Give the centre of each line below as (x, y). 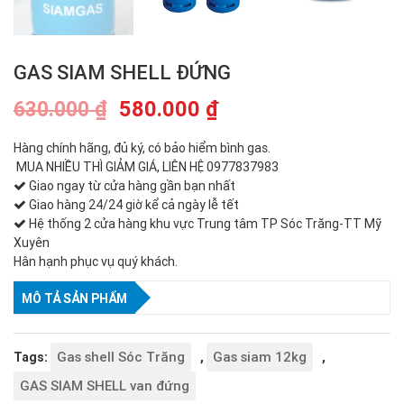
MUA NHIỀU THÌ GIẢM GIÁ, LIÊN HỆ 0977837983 (146, 167)
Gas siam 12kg (260, 357)
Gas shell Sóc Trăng (121, 357)
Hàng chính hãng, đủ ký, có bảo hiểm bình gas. (142, 148)
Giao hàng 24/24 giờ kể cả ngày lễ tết (133, 205)
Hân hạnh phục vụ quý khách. (96, 262)
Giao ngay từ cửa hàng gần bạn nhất (131, 186)
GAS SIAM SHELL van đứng (105, 386)
